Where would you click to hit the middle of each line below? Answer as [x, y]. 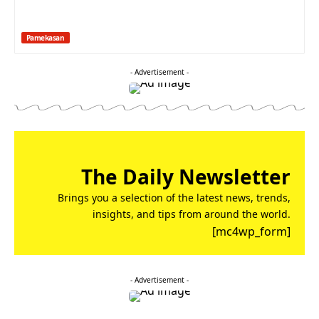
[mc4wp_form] [251, 231]
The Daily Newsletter [186, 176]
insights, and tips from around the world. [192, 214]
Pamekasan [46, 37]
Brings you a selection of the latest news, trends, [174, 197]
